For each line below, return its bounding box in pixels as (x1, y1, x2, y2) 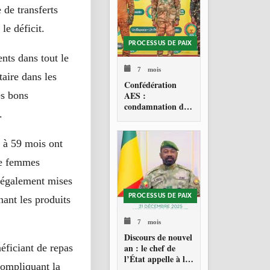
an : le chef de (124, 241, 175, 254)
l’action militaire (124, 110, 186, 124)
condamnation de (124, 99, 187, 113)
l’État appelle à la (124, 252, 189, 265)
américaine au (124, 121, 175, 134)
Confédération (124, 78, 177, 91)
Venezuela (124, 132, 160, 145)
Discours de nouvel (124, 230, 192, 243)
